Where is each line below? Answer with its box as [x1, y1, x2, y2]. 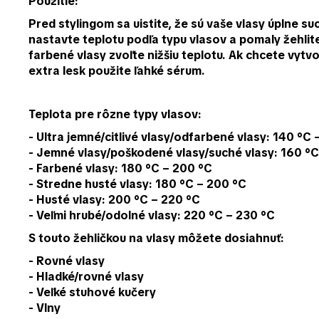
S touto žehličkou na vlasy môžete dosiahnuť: [28, 231, 284, 246]
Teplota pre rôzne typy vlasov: [28, 107, 202, 122]
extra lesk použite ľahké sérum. [28, 63, 205, 79]
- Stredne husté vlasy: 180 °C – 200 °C [28, 177, 246, 192]
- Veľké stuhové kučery [28, 285, 156, 300]
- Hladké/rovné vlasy [28, 269, 144, 285]
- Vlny [28, 300, 61, 316]
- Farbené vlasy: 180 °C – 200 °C [28, 161, 212, 177]
